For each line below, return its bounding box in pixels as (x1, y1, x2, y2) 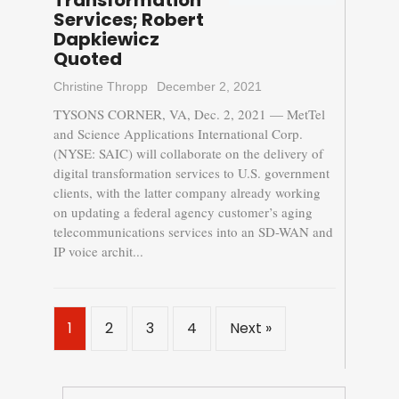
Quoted (53, 46, 122, 72)
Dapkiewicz (53, 27, 159, 53)
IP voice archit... (53, 242, 143, 261)
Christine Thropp (53, 79, 148, 94)
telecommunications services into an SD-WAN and (53, 223, 333, 241)
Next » (229, 318, 272, 339)
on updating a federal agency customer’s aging (53, 203, 313, 222)
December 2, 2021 (156, 79, 262, 94)
